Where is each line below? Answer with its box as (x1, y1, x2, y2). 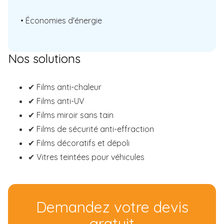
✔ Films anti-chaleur (28, 82, 101, 92)
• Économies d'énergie (20, 15, 102, 25)
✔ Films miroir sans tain (28, 110, 113, 120)
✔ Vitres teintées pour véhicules (28, 152, 144, 162)
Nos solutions (8, 51, 80, 66)
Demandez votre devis (35, 197, 188, 216)
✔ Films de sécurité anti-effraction (28, 124, 154, 134)
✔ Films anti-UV (28, 96, 84, 106)
